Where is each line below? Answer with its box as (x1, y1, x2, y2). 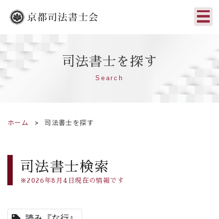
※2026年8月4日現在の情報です (20, 177, 125, 184)
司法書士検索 (20, 160, 109, 175)
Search (95, 74, 124, 82)
